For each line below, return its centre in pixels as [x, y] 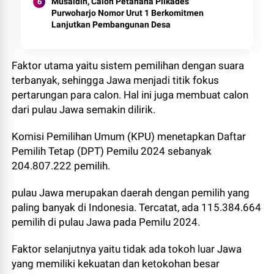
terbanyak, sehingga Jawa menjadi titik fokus [116, 80]
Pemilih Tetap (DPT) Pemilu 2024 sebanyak [112, 151]
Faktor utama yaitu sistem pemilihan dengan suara [128, 65]
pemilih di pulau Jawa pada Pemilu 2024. [106, 222]
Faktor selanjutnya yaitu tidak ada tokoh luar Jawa [127, 249]
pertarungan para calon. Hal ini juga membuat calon [130, 95]
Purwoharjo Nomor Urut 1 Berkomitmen [128, 13]
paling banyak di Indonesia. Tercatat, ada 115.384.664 [137, 207]
